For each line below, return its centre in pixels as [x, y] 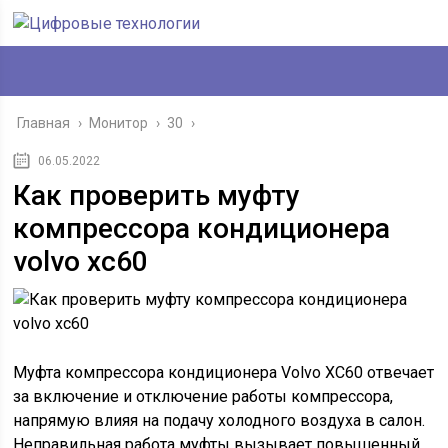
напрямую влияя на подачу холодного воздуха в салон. [219, 420]
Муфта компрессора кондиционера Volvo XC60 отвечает [224, 372]
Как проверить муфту [157, 195]
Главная [44, 123]
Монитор [119, 123]
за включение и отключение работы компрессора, [203, 396]
